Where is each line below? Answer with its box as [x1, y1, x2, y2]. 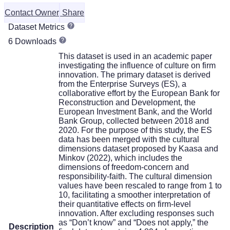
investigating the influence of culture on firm [59, 61, 216, 70]
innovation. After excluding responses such [59, 208, 214, 218]
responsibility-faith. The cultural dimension [59, 171, 212, 181]
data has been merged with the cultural [59, 135, 199, 144]
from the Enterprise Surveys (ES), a [59, 79, 186, 88]
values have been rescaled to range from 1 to [59, 181, 222, 190]
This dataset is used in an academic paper [59, 51, 212, 61]
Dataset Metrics [8, 22, 67, 31]
